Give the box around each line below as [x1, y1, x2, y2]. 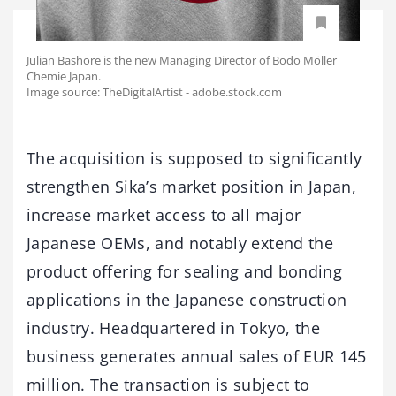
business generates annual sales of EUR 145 [27, 345, 367, 367]
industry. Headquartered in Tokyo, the [27, 316, 320, 339]
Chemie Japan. [27, 67, 101, 84]
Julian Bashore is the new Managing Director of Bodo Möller [27, 51, 337, 68]
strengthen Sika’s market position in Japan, [27, 175, 357, 197]
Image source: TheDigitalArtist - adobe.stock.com [27, 83, 282, 100]
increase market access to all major [27, 203, 301, 225]
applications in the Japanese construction [27, 288, 347, 310]
